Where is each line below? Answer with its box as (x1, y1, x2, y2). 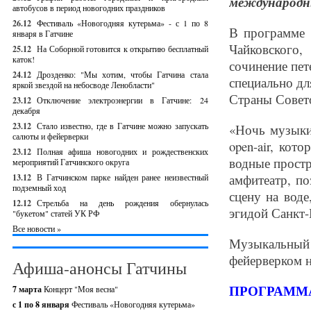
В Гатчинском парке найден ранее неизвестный (37, 171, 208, 183)
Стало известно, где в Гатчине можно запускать (37, 120, 208, 131)
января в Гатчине (12, 28, 73, 39)
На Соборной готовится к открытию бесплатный (37, 43, 208, 54)
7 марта (12, 283, 44, 295)
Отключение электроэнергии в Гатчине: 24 (37, 94, 208, 106)
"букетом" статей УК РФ (12, 208, 99, 219)
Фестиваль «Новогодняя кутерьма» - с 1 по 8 (37, 17, 208, 28)
